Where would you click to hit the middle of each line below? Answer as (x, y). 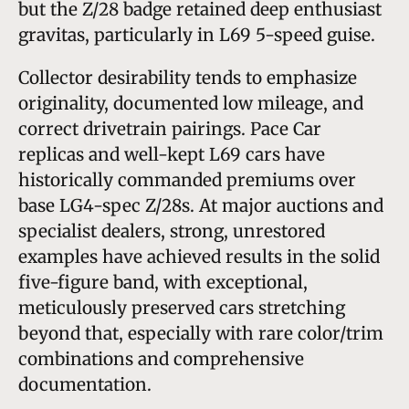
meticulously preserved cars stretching (182, 307)
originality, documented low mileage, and (191, 103)
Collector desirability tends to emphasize (188, 77)
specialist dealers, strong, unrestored (172, 231)
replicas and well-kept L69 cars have (172, 154)
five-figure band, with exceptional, (163, 282)
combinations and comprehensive (161, 358)
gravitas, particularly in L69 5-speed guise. (197, 34)
